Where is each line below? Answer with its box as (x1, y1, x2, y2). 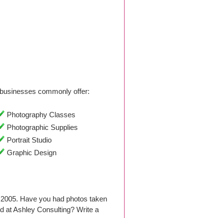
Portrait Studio (4, 136, 52, 144)
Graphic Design (4, 148, 56, 157)
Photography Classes (4, 110, 75, 119)
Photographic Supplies (4, 123, 78, 131)
